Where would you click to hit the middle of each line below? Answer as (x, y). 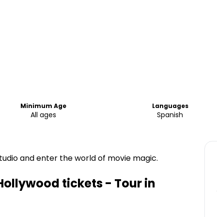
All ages (44, 115)
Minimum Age (44, 106)
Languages (170, 106)
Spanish (170, 115)
